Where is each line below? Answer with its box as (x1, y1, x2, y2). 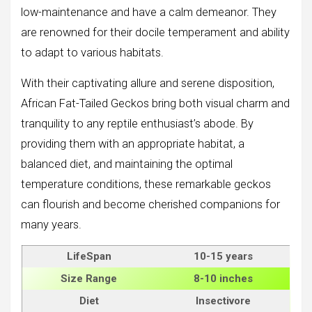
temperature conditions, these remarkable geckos (21, 178, 271, 192)
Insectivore (195, 295, 251, 308)
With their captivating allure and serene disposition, (21, 77, 274, 91)
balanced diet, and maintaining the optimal (21, 157, 233, 171)
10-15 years (193, 250, 253, 263)
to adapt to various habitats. (21, 46, 164, 60)
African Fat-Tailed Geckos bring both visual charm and (21, 97, 290, 111)
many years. (21, 218, 81, 232)
